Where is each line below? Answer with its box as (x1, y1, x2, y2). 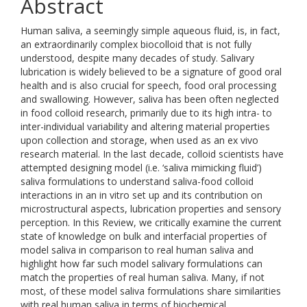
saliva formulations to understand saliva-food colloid (21, 175, 254, 188)
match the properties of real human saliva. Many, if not (21, 271, 265, 284)
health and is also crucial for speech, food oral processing (21, 79, 276, 92)
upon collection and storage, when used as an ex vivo (21, 134, 258, 147)
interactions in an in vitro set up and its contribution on (21, 188, 262, 201)
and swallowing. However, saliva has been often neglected (21, 93, 279, 106)
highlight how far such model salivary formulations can (21, 257, 262, 270)
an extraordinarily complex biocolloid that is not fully (21, 38, 251, 51)
